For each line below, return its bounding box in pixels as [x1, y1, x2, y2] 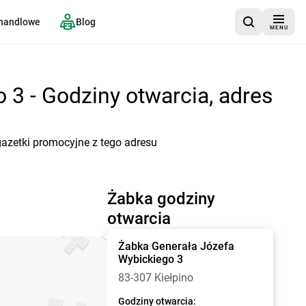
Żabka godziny [107, 189, 216, 208]
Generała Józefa [152, 240, 235, 253]
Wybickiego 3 [118, 253, 184, 266]
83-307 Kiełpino [118, 271, 194, 284]
